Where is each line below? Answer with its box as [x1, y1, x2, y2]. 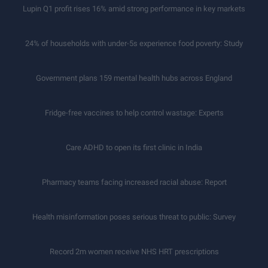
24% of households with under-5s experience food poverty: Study [25, 38, 243, 48]
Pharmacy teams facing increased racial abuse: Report [41, 177, 227, 187]
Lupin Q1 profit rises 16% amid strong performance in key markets [23, 4, 245, 13]
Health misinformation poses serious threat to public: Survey [32, 212, 236, 221]
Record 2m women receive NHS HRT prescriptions [49, 246, 219, 256]
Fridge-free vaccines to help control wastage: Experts [44, 108, 224, 117]
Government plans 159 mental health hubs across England [36, 73, 232, 83]
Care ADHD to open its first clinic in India [66, 142, 202, 152]
